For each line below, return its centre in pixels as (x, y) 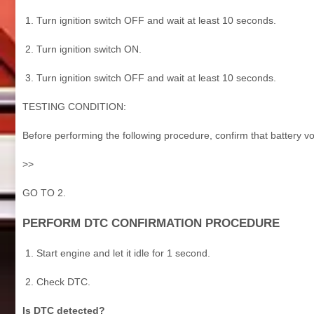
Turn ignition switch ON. (89, 49)
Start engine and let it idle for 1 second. (123, 253)
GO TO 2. (44, 192)
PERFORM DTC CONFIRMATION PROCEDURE (151, 223)
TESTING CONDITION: (74, 106)
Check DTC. (63, 281)
